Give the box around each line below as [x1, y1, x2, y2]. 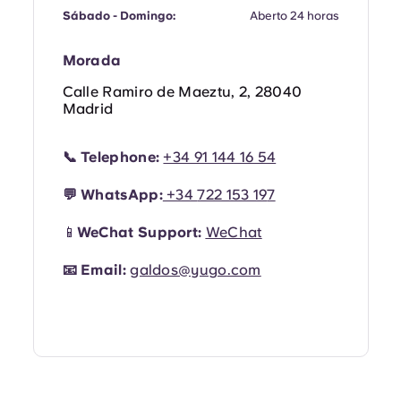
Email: [81, 260, 126, 278]
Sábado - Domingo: [62, 8, 175, 22]
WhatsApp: [76, 185, 163, 203]
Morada [62, 51, 122, 69]
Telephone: [81, 148, 160, 166]
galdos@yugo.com [130, 260, 261, 278]
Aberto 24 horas [249, 8, 339, 22]
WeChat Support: [76, 223, 206, 241]
